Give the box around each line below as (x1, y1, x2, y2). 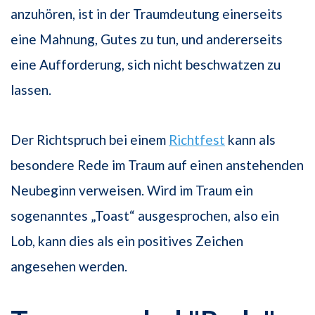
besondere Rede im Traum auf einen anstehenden (11, 157, 304, 174)
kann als (225, 131, 276, 148)
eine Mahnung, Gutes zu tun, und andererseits (11, 31, 283, 48)
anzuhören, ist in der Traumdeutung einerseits (11, 6, 283, 22)
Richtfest (169, 131, 225, 148)
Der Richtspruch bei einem (11, 131, 169, 148)
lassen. (11, 82, 51, 98)
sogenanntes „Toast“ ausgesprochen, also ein (11, 207, 279, 224)
